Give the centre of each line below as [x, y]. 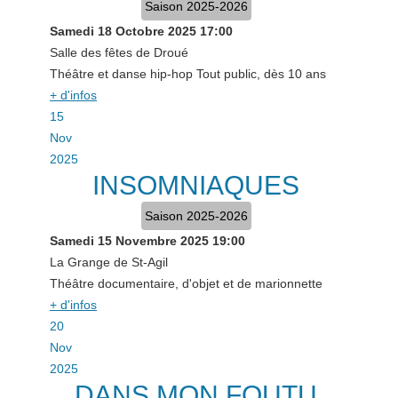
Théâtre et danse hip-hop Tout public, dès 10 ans [188, 74]
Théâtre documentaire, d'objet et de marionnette [186, 283]
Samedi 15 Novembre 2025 [129, 241]
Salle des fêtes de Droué [119, 52]
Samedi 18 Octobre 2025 [123, 31]
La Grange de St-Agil [109, 262]
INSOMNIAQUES [196, 185]
